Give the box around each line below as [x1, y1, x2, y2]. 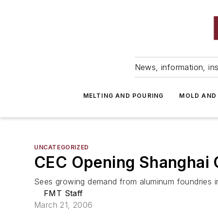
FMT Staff [44, 188, 83, 198]
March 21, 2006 [34, 200, 93, 210]
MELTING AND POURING [83, 92, 164, 99]
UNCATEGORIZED [34, 144, 89, 151]
